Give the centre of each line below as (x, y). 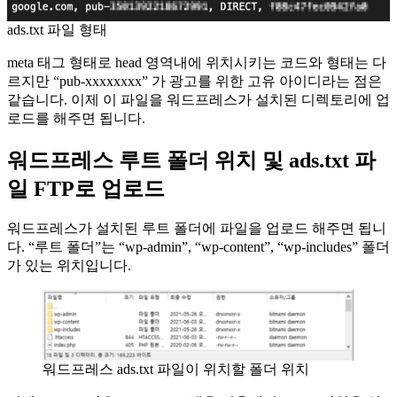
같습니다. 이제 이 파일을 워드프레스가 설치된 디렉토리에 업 (198, 99)
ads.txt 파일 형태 (57, 29)
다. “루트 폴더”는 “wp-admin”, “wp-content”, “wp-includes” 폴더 (198, 247)
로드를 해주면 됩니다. (76, 118)
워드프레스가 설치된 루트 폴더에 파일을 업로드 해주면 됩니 (197, 229)
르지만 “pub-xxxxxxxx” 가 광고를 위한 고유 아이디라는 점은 (195, 81)
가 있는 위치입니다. (69, 266)
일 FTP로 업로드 (86, 188)
